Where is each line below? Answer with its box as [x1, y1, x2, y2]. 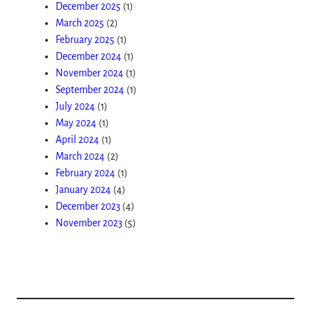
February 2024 [56, 167, 115, 178]
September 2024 [56, 84, 124, 95]
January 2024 [56, 184, 111, 195]
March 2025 [56, 17, 104, 28]
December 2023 [56, 201, 120, 212]
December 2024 [56, 51, 121, 62]
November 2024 [56, 67, 124, 78]
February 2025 [56, 34, 115, 45]
